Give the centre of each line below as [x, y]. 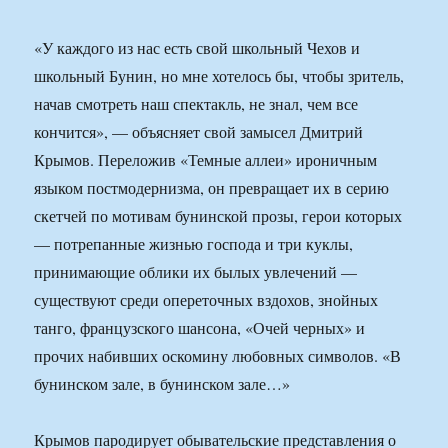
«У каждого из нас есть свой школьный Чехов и [197, 48]
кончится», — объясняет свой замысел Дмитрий [199, 132]
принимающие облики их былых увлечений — [196, 272]
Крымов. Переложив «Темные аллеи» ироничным [206, 160]
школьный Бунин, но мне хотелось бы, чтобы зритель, [219, 76]
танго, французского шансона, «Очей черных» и [200, 328]
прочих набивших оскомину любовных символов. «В [218, 356]
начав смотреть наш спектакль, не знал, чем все [196, 104]
